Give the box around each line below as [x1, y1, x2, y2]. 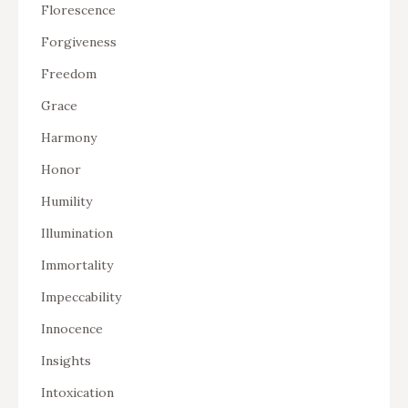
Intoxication [41, 383, 114, 401]
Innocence [41, 320, 103, 337]
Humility [41, 192, 92, 209]
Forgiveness [41, 33, 117, 50]
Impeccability [41, 288, 121, 305]
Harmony [41, 128, 97, 146]
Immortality [41, 256, 113, 273]
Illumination [41, 224, 113, 241]
